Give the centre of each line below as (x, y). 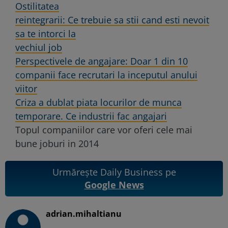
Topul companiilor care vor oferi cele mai (104, 130)
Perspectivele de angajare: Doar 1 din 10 (102, 61)
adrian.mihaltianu (84, 213)
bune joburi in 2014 (57, 143)
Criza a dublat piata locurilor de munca (98, 102)
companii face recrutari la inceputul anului (106, 75)
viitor (26, 88)
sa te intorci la (46, 33)
